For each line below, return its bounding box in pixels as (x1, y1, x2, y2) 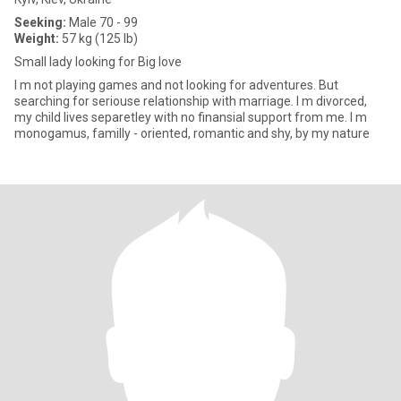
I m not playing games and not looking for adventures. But (14, 78, 338, 92)
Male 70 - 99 (66, 15, 138, 30)
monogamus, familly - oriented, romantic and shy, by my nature (14, 126, 370, 141)
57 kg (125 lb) (59, 31, 138, 46)
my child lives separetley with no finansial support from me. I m (14, 110, 367, 124)
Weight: (14, 31, 59, 46)
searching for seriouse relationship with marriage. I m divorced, (14, 94, 367, 108)
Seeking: (14, 15, 66, 30)
